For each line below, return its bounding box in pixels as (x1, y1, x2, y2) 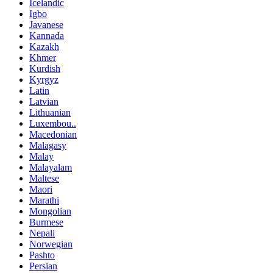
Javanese (29, 19, 63, 30)
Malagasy (29, 140, 66, 151)
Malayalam (29, 162, 72, 173)
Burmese (29, 217, 63, 228)
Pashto (29, 250, 55, 261)
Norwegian (29, 239, 73, 250)
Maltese (29, 173, 59, 184)
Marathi (29, 195, 59, 206)
